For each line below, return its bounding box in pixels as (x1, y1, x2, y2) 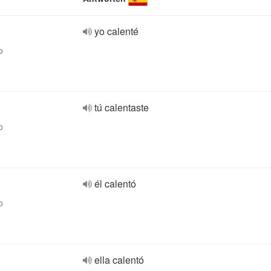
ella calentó (94, 253, 144, 267)
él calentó (94, 177, 136, 191)
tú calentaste (94, 100, 149, 114)
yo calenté (94, 24, 139, 38)
